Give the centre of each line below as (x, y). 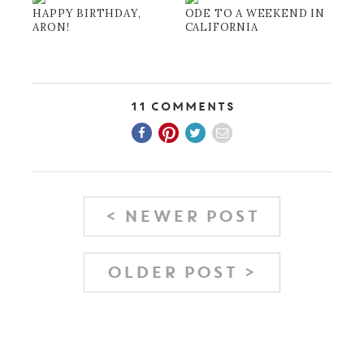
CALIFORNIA (221, 27)
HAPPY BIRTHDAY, (87, 13)
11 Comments (182, 107)
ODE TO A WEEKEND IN (255, 13)
